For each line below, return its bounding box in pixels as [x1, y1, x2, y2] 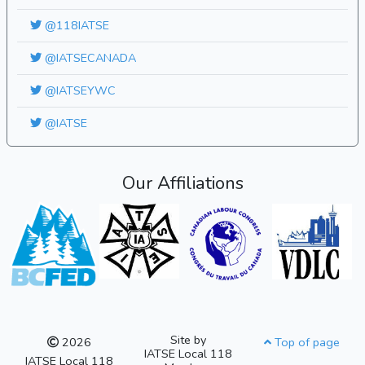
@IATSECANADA [42, 50, 136, 66]
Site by [170, 331, 207, 348]
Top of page [270, 333, 340, 350]
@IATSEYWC [42, 82, 116, 99]
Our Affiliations [121, 170, 244, 196]
